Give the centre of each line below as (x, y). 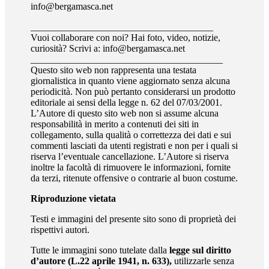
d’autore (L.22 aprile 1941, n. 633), (103, 261)
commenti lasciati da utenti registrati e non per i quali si (134, 145)
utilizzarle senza (204, 261)
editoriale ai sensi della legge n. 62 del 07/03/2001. (127, 102)
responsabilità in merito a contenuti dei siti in (115, 124)
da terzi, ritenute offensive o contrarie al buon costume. (134, 178)
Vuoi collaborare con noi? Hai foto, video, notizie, (126, 37)
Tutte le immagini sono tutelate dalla (99, 250)
